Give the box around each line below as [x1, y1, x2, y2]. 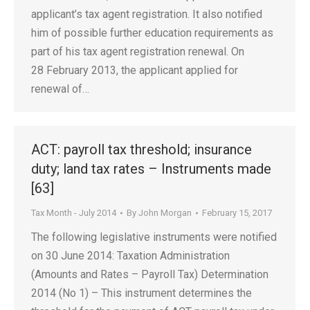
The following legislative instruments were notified [31, 230, 277, 244]
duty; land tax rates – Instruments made [31, 161, 271, 177]
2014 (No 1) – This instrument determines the [31, 286, 252, 300]
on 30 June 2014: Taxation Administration [31, 249, 230, 262]
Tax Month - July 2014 [31, 208, 116, 218]
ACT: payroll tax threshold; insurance [31, 141, 252, 158]
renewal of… [31, 82, 89, 95]
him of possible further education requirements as [31, 26, 273, 39]
